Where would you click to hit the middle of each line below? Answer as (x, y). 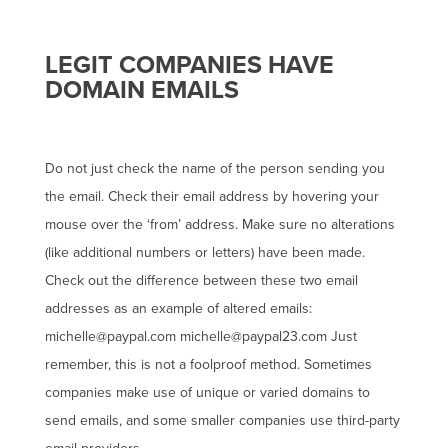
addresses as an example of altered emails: (178, 308)
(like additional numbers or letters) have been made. (204, 252)
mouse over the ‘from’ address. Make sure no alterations (219, 224)
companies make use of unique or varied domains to (207, 392)
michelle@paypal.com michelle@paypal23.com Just (200, 336)
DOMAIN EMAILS (141, 90)
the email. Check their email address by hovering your (211, 196)
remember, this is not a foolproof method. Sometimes (208, 364)
